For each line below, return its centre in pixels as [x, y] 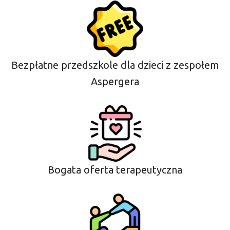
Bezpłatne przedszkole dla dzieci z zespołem [115, 65]
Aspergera [115, 81]
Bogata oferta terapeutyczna [115, 169]
